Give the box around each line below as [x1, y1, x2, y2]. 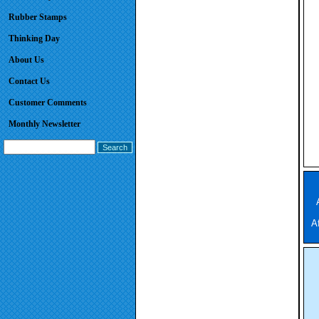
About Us [9, 55, 44, 65]
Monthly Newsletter [9, 119, 80, 129]
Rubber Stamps [9, 12, 67, 22]
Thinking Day [9, 33, 60, 43]
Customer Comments [9, 98, 87, 108]
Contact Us [9, 76, 50, 86]
